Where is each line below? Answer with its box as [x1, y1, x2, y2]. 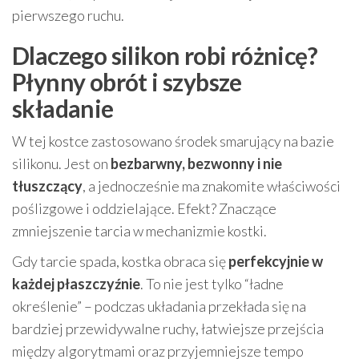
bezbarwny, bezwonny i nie [111, 155, 282, 173]
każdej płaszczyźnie [12, 275, 140, 293]
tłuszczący [12, 177, 83, 196]
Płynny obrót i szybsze [12, 67, 242, 97]
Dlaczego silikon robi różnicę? [12, 41, 317, 71]
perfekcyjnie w [228, 252, 323, 271]
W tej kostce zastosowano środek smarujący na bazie [12, 132, 334, 151]
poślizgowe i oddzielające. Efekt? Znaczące [12, 200, 276, 218]
